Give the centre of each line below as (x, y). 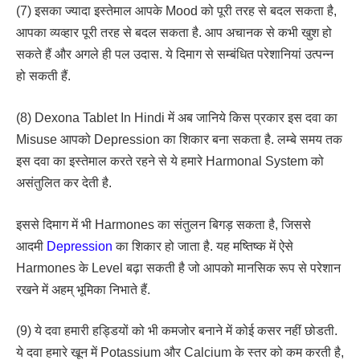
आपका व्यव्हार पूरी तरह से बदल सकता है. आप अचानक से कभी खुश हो (174, 33)
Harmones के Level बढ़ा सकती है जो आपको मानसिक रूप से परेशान (178, 268)
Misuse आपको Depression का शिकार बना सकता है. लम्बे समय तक (179, 139)
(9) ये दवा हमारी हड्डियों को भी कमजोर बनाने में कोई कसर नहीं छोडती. (177, 331)
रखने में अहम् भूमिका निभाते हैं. (83, 289)
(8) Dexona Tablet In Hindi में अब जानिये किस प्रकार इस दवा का (177, 117)
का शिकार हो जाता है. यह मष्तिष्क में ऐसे (203, 246)
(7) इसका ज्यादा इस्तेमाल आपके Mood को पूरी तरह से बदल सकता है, (176, 11)
